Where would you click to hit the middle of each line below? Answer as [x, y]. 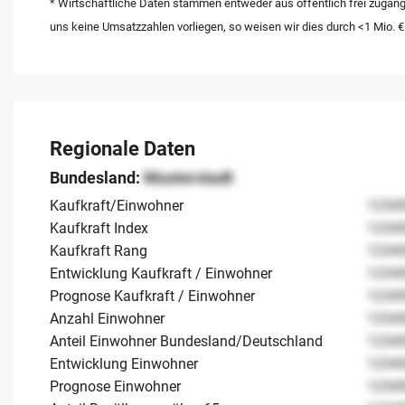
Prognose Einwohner [115, 386]
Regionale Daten [122, 148]
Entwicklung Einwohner [124, 363]
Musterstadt [188, 177]
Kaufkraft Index [99, 228]
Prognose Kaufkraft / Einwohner [152, 296]
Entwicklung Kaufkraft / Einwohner [161, 273]
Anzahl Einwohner [107, 318]
